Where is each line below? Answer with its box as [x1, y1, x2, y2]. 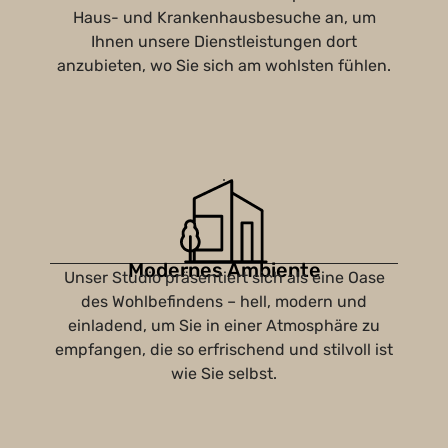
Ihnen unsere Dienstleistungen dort [91, 32, 357, 51]
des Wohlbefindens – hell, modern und [81, 292, 367, 311]
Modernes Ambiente [127, 258, 321, 282]
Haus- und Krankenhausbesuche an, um [72, 8, 376, 27]
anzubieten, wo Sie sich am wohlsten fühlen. [57, 56, 391, 75]
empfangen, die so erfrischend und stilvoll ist [55, 340, 393, 359]
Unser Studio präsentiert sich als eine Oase [63, 268, 385, 287]
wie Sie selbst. [171, 364, 277, 383]
